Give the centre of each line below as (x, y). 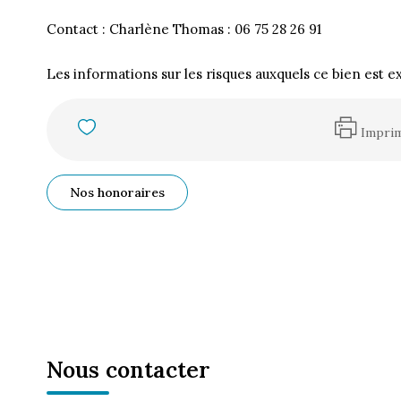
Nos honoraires (117, 192)
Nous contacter (128, 370)
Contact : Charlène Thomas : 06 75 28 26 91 (184, 29)
